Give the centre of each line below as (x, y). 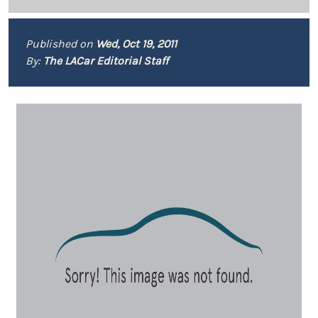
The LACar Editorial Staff (106, 61)
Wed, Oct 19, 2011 (136, 44)
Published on (61, 44)
